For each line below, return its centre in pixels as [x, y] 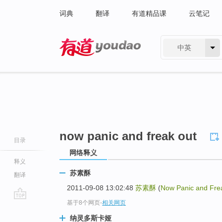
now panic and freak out [128, 136]
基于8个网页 [83, 203]
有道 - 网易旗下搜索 [90, 62]
